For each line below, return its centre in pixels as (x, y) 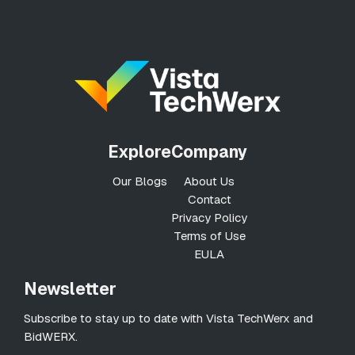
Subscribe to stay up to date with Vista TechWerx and (168, 319)
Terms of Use (209, 236)
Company (209, 152)
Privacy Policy (209, 218)
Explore (139, 152)
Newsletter (70, 289)
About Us (209, 181)
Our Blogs (139, 181)
